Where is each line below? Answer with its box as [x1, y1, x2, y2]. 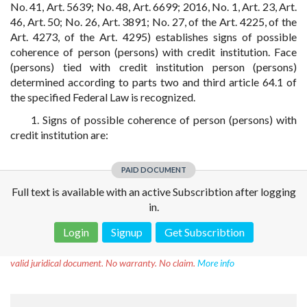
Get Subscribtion [164, 225, 245, 238]
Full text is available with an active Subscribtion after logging [11, 185, 296, 198]
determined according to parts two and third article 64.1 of [10, 75, 297, 88]
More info [197, 257, 234, 269]
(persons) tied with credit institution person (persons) [10, 60, 297, 73]
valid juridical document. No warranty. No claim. [10, 257, 197, 269]
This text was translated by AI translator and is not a [74, 243, 297, 255]
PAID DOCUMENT [121, 165, 186, 174]
